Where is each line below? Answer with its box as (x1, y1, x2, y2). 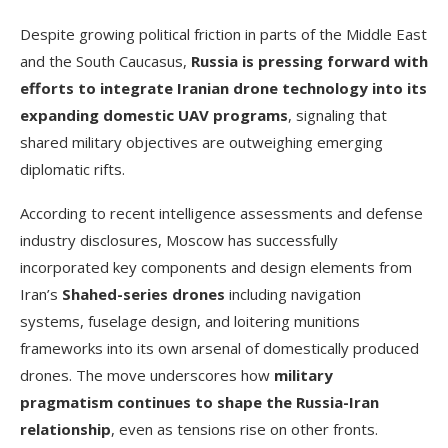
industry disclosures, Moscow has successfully (20, 229, 338, 250)
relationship (20, 418, 111, 439)
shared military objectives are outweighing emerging (20, 131, 383, 152)
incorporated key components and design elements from (20, 256, 412, 277)
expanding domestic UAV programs (20, 104, 288, 125)
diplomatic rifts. (20, 158, 125, 179)
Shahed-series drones (62, 283, 225, 304)
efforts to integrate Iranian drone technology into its (20, 77, 427, 98)
